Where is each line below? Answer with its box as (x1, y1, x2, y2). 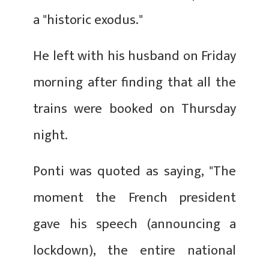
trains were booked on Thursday (33, 97, 236, 120)
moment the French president (33, 186, 236, 209)
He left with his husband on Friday (33, 44, 236, 67)
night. (33, 124, 68, 147)
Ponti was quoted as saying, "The (33, 160, 236, 183)
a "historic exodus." (33, 8, 143, 31)
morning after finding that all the (33, 71, 236, 94)
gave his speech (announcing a (33, 213, 236, 235)
